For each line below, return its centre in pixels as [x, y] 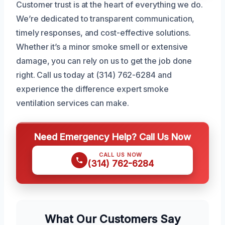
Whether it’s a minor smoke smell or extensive [102, 46]
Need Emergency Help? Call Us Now [113, 136]
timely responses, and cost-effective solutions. [104, 32]
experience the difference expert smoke [92, 89]
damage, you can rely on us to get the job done [104, 61]
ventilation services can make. [73, 103]
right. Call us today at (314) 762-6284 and [94, 75]
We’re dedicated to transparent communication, [105, 18]
